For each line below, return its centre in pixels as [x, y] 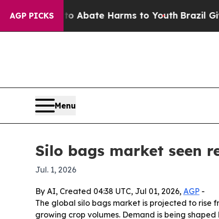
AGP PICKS [32, 16]
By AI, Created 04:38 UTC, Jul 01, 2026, [109, 191]
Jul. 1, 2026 [56, 170]
